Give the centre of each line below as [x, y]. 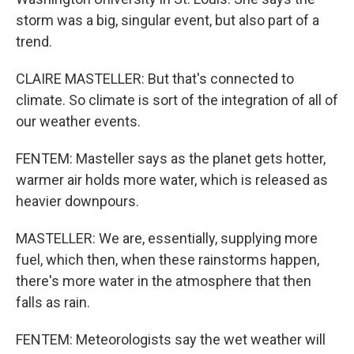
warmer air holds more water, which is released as [172, 180]
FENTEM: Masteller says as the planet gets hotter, [171, 158]
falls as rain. [53, 302]
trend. [34, 41]
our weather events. [78, 121]
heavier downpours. [77, 201]
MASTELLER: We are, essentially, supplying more [167, 238]
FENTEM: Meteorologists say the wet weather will [171, 339]
